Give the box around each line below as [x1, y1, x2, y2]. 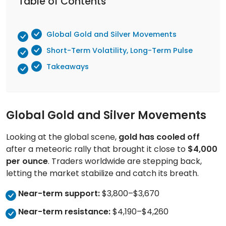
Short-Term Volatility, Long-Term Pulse [46, 45, 193, 55]
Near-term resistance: [18, 206, 110, 218]
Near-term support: [18, 188, 100, 200]
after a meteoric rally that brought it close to [6, 143, 188, 155]
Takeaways [46, 61, 89, 72]
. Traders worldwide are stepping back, [48, 155, 202, 167]
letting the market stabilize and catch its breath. [6, 167, 199, 180]
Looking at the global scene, [6, 131, 119, 143]
